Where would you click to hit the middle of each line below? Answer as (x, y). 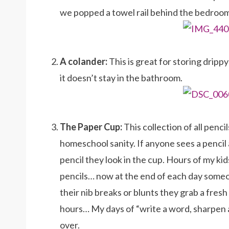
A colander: (84, 61)
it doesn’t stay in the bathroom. (121, 78)
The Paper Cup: (91, 127)
